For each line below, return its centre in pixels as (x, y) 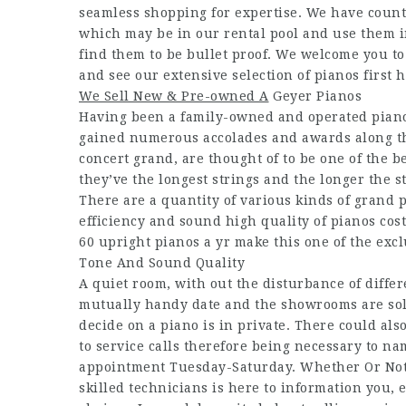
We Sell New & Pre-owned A (174, 96)
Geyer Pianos (315, 96)
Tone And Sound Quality (162, 263)
